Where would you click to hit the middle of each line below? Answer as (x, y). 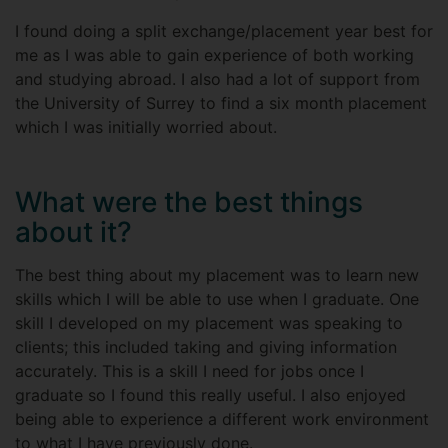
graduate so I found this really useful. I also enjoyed (210, 395)
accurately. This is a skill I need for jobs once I (189, 371)
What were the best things (189, 202)
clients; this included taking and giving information (206, 347)
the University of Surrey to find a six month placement (221, 103)
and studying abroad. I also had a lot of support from (217, 79)
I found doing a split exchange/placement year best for (224, 31)
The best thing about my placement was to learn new (217, 275)
